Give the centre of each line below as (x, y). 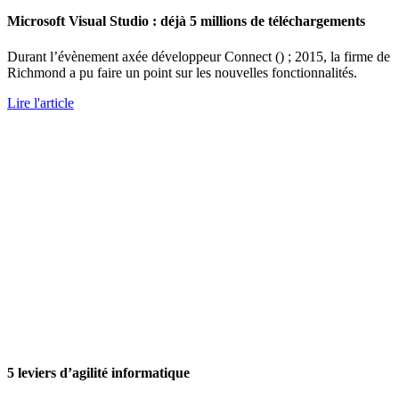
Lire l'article (41, 102)
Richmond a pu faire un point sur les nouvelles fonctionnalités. (182, 72)
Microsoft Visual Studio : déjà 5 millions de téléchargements (186, 21)
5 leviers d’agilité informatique (98, 372)
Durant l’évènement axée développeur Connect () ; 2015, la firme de (199, 56)
